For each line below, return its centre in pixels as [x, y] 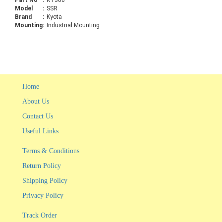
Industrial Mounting [73, 26]
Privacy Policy [43, 196]
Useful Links [40, 131]
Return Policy [42, 166]
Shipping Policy [45, 181]
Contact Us [38, 116]
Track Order [40, 216]
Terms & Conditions [51, 151]
